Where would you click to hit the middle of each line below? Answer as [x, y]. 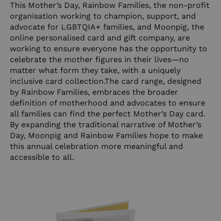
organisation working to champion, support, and [103, 16]
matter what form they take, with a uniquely [95, 70]
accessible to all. [42, 157]
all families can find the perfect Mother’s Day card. [108, 113]
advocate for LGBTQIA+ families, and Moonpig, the [107, 27]
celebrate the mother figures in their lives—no [99, 59]
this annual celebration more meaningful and [96, 146]
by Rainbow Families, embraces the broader [94, 92]
